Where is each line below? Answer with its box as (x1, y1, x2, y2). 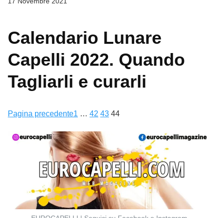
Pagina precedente (8, 109, 73, 118)
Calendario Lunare (8, 28, 162, 48)
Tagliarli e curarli (8, 72, 146, 92)
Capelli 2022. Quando (8, 50, 185, 70)
